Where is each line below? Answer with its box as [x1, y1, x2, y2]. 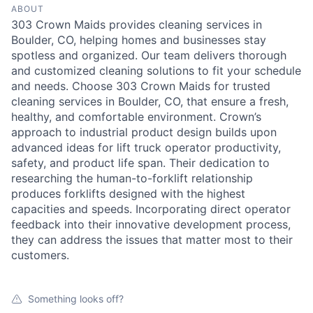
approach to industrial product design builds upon [11, 125, 277, 139]
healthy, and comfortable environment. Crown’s [11, 110, 261, 124]
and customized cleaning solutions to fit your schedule [11, 64, 301, 78]
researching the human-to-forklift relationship [11, 171, 253, 185]
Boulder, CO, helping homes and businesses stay [11, 33, 266, 47]
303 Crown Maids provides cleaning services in [11, 17, 262, 31]
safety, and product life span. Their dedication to [11, 156, 270, 170]
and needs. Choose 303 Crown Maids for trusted [11, 79, 270, 93]
